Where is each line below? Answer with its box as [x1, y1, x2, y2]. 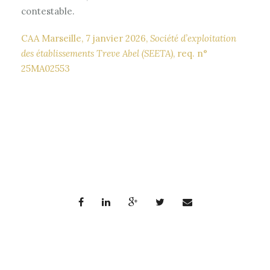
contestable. [21, 5, 75, 17]
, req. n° [173, 48, 207, 59]
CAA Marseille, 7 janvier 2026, [21, 33, 150, 44]
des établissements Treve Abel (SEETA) [21, 48, 173, 59]
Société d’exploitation [150, 33, 236, 44]
